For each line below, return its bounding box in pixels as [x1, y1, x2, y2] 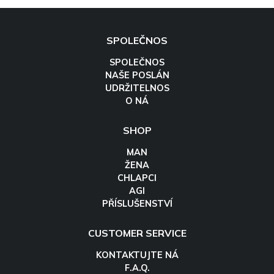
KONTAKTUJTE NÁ [95, 249, 179, 261]
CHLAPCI [117, 172, 157, 183]
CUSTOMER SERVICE [87, 226, 187, 239]
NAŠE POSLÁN [105, 69, 169, 81]
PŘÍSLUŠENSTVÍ [102, 198, 172, 209]
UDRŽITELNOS [105, 82, 169, 94]
